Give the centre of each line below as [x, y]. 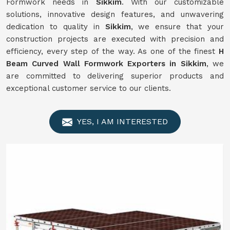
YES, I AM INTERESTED [121, 121]
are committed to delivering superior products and [115, 76]
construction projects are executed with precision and [115, 39]
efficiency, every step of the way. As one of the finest [112, 51]
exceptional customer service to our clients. [89, 88]
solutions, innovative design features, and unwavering [115, 14]
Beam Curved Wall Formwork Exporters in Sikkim [106, 64]
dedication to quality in [56, 27]
